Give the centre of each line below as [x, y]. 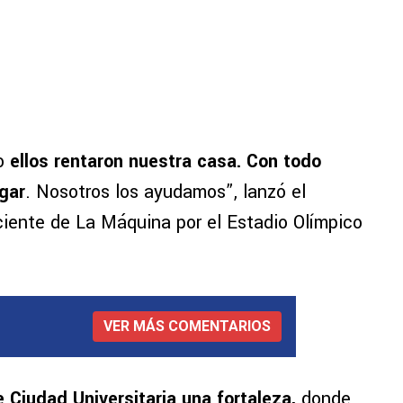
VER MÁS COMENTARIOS [187, 327]
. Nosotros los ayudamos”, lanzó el [166, 193]
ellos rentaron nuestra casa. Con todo [166, 162]
